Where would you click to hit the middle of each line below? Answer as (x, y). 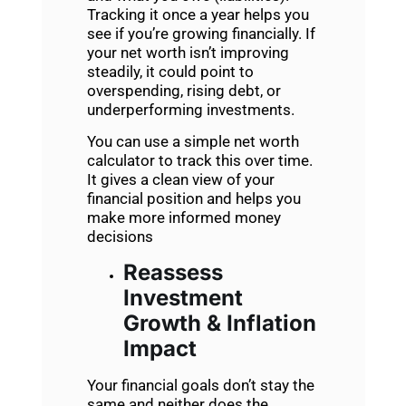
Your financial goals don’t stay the (200, 385)
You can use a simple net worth (193, 142)
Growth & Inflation (219, 323)
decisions (120, 237)
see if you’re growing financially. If (201, 33)
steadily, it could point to (170, 71)
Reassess (173, 272)
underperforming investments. (190, 109)
